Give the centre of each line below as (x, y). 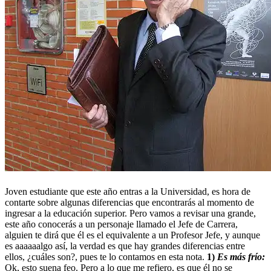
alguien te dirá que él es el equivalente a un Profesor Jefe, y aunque (132, 235)
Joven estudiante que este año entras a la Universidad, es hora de (128, 191)
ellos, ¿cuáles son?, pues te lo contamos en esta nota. (106, 256)
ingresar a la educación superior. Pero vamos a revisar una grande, (130, 213)
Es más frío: (241, 256)
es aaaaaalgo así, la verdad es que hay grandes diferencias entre (125, 246)
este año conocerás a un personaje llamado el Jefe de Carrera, (121, 224)
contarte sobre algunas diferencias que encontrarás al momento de (129, 202)
